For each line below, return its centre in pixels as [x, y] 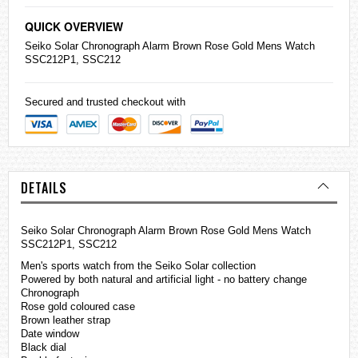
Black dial [44, 348]
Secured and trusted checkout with [105, 102]
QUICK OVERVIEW [74, 27]
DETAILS [44, 188]
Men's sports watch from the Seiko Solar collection [138, 266]
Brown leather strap [66, 320]
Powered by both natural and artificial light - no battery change [164, 280]
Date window [50, 334]
